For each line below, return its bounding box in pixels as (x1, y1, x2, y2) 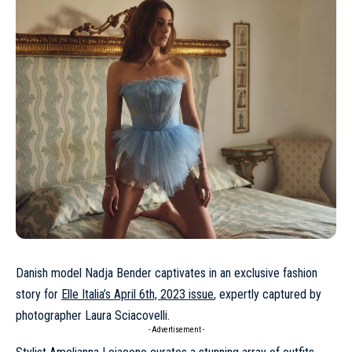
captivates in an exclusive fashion (152, 265, 317, 280)
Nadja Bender (85, 265, 152, 280)
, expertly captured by (214, 286, 321, 302)
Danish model (16, 265, 85, 280)
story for (16, 286, 61, 302)
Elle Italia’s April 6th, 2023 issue (61, 286, 214, 302)
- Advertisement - (148, 324, 204, 334)
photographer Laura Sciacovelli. (16, 307, 170, 323)
